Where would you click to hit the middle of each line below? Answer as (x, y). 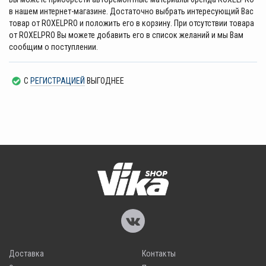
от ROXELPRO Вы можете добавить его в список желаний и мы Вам (126, 35)
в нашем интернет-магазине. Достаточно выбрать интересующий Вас (131, 12)
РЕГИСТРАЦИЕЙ (58, 81)
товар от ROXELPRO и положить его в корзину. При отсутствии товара (132, 23)
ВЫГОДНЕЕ (104, 81)
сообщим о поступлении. (53, 47)
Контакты (159, 254)
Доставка (26, 254)
